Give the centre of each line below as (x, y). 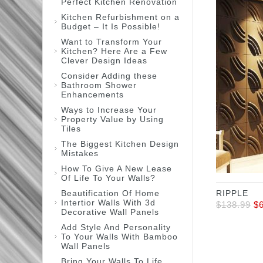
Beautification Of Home (110, 193)
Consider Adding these (109, 76)
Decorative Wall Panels (110, 212)
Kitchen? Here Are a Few (114, 51)
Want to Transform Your (112, 42)
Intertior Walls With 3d (108, 203)
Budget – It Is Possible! (111, 26)
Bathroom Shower (99, 85)
